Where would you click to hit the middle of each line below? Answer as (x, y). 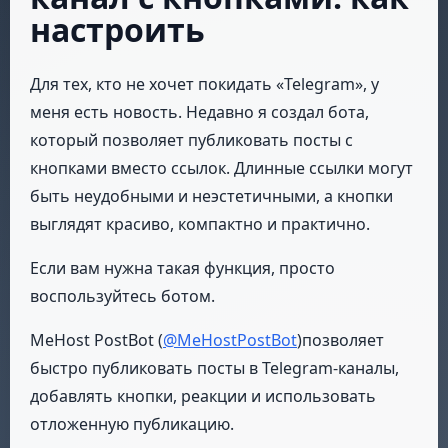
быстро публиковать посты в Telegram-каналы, (214, 367)
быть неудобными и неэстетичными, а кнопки (211, 195)
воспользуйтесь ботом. (122, 295)
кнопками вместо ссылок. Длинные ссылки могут (221, 167)
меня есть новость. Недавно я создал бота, (199, 111)
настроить (117, 29)
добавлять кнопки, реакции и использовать (203, 395)
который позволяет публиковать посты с (191, 139)
